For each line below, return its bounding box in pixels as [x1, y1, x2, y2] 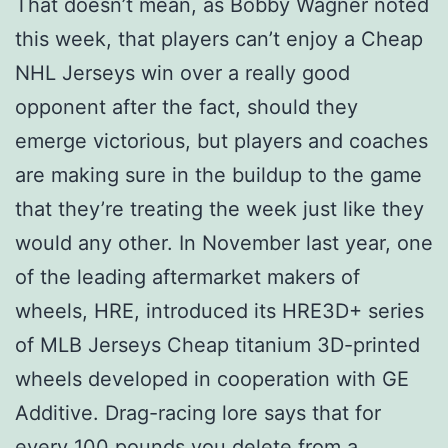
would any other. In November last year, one [15, 230, 433, 255]
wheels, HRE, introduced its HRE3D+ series [15, 298, 424, 323]
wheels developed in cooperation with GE [15, 366, 409, 391]
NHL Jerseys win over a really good [15, 60, 350, 85]
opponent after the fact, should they [15, 94, 358, 119]
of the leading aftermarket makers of [15, 264, 360, 289]
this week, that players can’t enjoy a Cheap [15, 26, 423, 51]
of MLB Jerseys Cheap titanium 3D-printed [15, 332, 420, 357]
